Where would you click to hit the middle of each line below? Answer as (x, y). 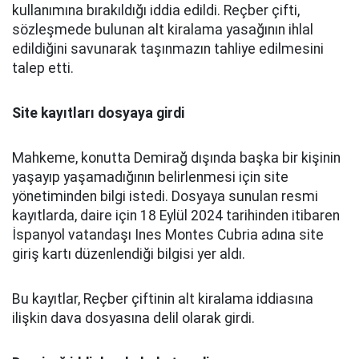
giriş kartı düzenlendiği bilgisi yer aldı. (129, 254)
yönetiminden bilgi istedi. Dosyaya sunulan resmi (165, 196)
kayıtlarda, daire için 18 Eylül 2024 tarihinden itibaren (176, 215)
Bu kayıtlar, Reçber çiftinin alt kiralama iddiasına (163, 298)
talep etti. (43, 68)
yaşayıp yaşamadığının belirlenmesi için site (150, 177)
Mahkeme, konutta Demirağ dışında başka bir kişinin (176, 157)
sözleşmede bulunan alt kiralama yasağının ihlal (163, 29)
